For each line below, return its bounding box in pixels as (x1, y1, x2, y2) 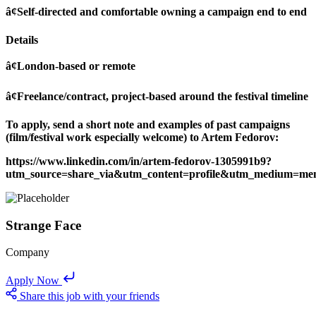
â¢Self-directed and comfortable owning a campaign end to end (6, 5, 307, 18)
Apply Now (6, 274, 59, 287)
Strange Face (6, 217, 81, 233)
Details (6, 33, 38, 46)
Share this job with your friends (20, 290, 159, 303)
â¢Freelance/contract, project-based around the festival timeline (6, 90, 308, 102)
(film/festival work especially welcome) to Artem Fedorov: (6, 130, 279, 143)
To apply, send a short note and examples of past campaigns (6, 118, 290, 130)
